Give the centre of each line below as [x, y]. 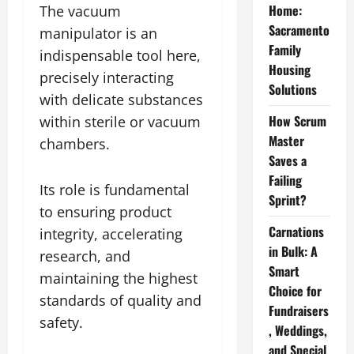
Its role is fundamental [115, 189]
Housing [289, 70]
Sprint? [287, 200]
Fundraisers [298, 311]
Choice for [295, 291]
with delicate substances [121, 99]
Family [284, 50]
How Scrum [297, 121]
